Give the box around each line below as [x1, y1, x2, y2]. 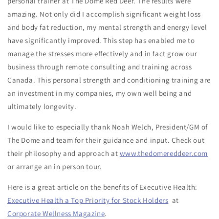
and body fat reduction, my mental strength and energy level [7, 22, 207, 32]
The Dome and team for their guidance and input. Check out [7, 135, 205, 145]
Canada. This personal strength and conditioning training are [7, 75, 211, 85]
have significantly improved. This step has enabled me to [7, 36, 195, 45]
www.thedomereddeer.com [119, 149, 208, 158]
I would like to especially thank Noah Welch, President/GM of [7, 122, 208, 131]
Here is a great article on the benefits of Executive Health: [7, 182, 198, 192]
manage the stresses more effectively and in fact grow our [7, 49, 197, 58]
